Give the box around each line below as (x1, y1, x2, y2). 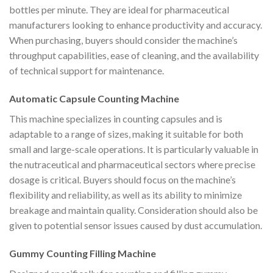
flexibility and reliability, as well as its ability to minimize (9, 188, 242, 200)
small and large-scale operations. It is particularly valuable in (9, 143, 258, 155)
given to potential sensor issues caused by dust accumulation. (9, 219, 262, 231)
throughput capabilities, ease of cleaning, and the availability (9, 49, 259, 62)
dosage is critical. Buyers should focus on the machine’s (9, 173, 236, 185)
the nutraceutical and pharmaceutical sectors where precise (9, 158, 255, 170)
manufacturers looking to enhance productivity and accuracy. (9, 19, 262, 31)
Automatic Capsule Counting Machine (9, 92, 179, 104)
